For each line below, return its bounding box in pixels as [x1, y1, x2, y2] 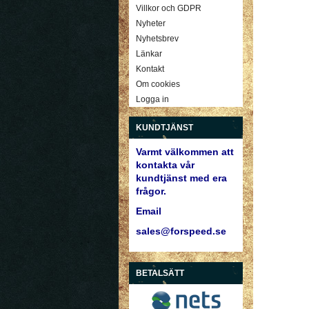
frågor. [136, 186, 166, 197]
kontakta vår [136, 159, 195, 171]
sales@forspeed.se [136, 226, 226, 237]
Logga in [136, 94, 169, 105]
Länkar [136, 49, 162, 59]
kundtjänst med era [136, 172, 227, 184]
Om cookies [136, 79, 180, 90]
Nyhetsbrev [136, 34, 179, 44]
